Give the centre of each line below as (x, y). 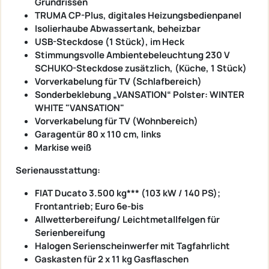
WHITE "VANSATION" (80, 107)
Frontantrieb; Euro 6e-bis (89, 206)
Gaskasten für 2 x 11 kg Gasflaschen (112, 259)
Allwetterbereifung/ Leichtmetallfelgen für (127, 219)
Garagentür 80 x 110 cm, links (98, 134)
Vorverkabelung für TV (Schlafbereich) (118, 81)
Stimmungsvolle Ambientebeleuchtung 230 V (132, 55)
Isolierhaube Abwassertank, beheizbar (118, 28)
